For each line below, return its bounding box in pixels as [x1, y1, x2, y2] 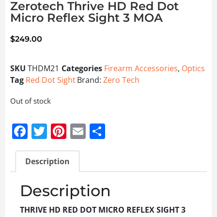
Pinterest [66, 121, 131, 142]
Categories [62, 63, 102, 74]
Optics [182, 63, 205, 74]
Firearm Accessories [104, 63, 178, 74]
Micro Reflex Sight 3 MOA [10, 11, 163, 25]
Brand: [77, 75, 103, 86]
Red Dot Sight [26, 75, 76, 86]
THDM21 [28, 63, 59, 74]
